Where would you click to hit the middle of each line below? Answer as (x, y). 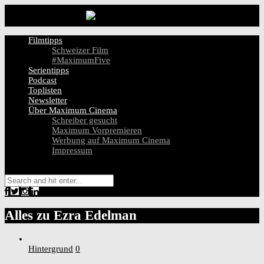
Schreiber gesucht (85, 120)
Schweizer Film (80, 50)
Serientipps (49, 70)
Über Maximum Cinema (73, 110)
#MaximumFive (81, 60)
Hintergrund (51, 249)
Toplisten (45, 90)
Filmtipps (45, 40)
